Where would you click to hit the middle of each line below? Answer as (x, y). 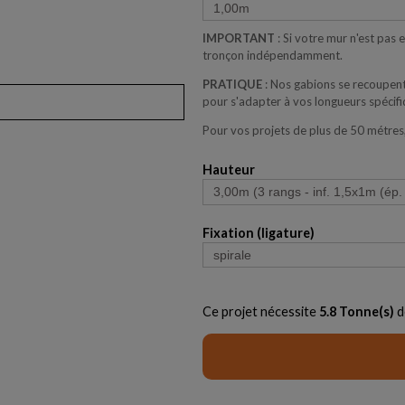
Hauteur (229, 170)
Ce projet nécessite (261, 311)
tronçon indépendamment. (273, 56)
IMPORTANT (239, 38)
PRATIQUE (232, 85)
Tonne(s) (365, 311)
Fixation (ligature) (259, 232)
